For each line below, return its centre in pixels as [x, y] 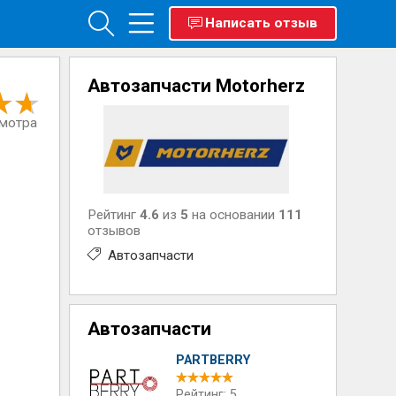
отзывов [114, 231]
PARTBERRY [213, 360]
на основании [234, 215]
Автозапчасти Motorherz [197, 86]
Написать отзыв [261, 23]
